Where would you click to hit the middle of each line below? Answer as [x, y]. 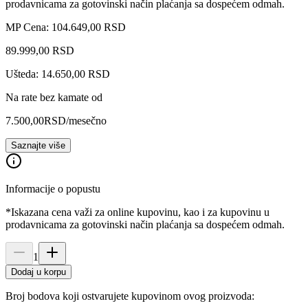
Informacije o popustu [53, 188]
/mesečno [86, 120]
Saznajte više [38, 145]
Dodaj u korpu [38, 272]
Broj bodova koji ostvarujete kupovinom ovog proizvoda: [130, 296]
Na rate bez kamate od [54, 97]
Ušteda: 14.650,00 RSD [58, 74]
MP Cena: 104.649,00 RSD [66, 27]
